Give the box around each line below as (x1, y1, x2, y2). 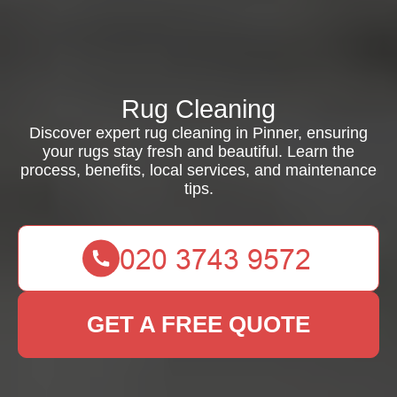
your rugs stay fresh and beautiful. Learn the (43, 143, 354, 160)
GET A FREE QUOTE (87, 311, 310, 338)
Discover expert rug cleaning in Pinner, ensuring (29, 124, 368, 142)
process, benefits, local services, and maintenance (20, 161, 377, 179)
